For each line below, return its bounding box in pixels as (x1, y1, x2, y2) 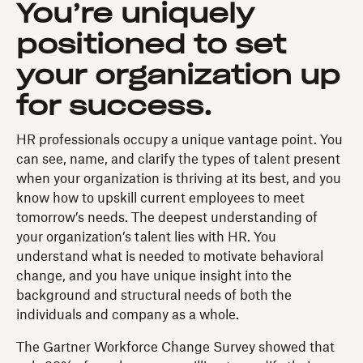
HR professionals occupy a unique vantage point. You (16, 134, 343, 147)
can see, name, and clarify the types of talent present (16, 153, 340, 167)
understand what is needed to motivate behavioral (16, 250, 323, 264)
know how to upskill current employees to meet (16, 192, 305, 206)
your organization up (16, 63, 340, 90)
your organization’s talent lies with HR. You (16, 231, 276, 245)
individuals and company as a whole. (16, 309, 239, 322)
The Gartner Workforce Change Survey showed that (16, 341, 335, 355)
